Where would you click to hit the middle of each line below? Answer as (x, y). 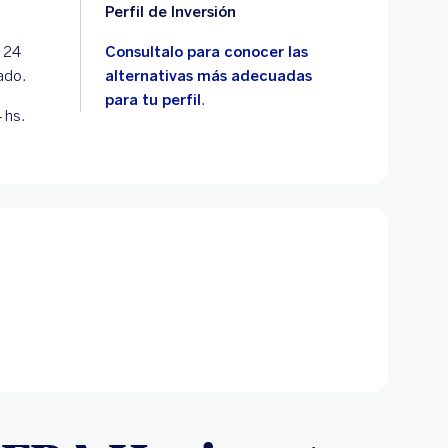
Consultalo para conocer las (207, 52)
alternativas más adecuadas (209, 76)
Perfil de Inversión (171, 12)
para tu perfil (153, 100)
